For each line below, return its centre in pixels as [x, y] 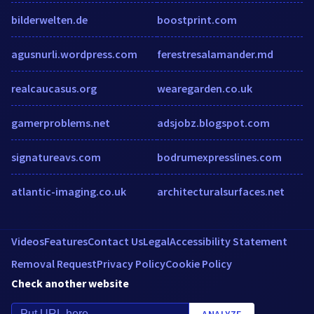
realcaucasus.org [54, 88]
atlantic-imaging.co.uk [69, 191]
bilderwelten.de [49, 19]
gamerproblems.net [61, 122]
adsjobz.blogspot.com [213, 122]
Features [66, 241]
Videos [28, 241]
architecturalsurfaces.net [221, 191]
